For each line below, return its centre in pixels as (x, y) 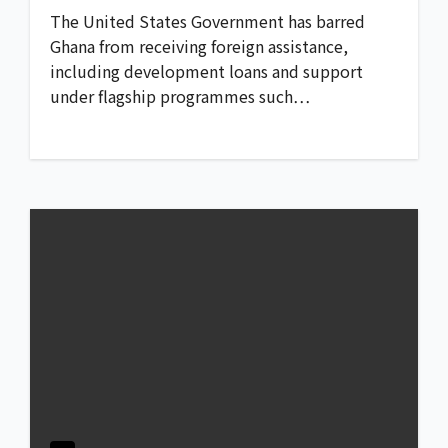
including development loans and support (206, 71)
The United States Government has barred (207, 21)
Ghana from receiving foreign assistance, (199, 46)
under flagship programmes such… (180, 96)
